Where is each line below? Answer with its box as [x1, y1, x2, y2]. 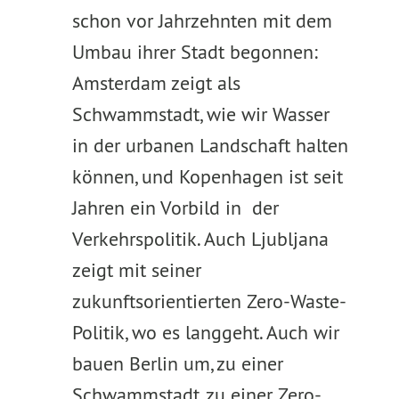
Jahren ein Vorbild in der [71, 195, 279, 220]
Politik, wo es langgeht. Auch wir [71, 320, 339, 345]
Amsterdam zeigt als [71, 70, 240, 95]
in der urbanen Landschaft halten [71, 133, 348, 158]
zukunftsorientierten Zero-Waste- [71, 289, 346, 313]
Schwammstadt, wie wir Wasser [71, 102, 330, 126]
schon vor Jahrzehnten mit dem [71, 8, 332, 33]
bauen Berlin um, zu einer [71, 351, 283, 376]
